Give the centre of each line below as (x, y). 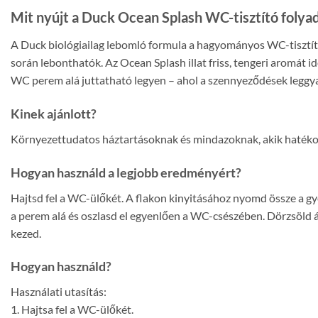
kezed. (26, 233)
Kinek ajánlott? (54, 113)
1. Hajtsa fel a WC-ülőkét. (72, 309)
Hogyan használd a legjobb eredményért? (126, 172)
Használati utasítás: (59, 292)
